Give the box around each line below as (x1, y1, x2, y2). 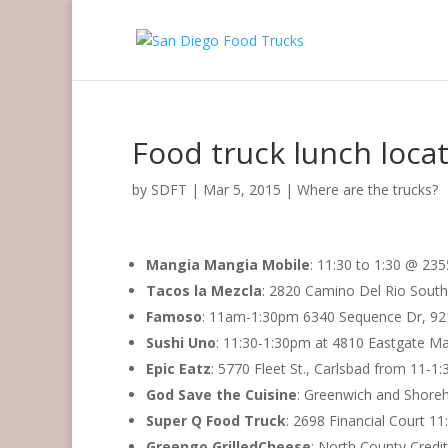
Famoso (146, 307, 202, 326)
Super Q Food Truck (146, 411, 286, 430)
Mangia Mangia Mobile (146, 255, 310, 274)
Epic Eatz (146, 359, 211, 378)
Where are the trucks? (297, 180, 438, 199)
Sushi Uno (146, 333, 216, 352)
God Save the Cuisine (146, 385, 297, 404)
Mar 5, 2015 (203, 180, 281, 199)
